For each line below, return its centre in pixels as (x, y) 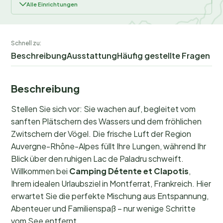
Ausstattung (92, 56)
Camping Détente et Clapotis (129, 171)
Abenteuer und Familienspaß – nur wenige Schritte (103, 209)
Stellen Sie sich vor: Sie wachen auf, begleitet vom (103, 109)
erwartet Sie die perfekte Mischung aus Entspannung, (110, 196)
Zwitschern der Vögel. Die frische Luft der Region (101, 134)
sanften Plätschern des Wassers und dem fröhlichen (106, 121)
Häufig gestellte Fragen (164, 56)
